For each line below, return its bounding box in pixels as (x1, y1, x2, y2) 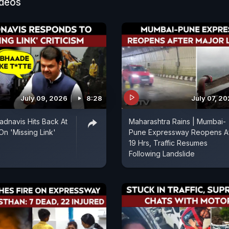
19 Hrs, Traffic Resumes (129, 138, 208, 147)
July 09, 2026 (20, 94, 67, 102)
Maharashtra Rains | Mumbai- (129, 117, 226, 126)
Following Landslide (129, 149, 195, 158)
